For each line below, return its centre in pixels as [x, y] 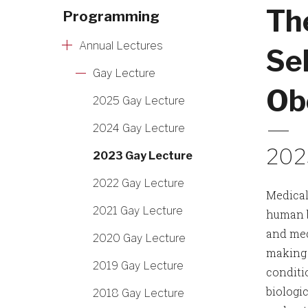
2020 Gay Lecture [139, 238]
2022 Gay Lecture [139, 183]
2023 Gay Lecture [143, 156]
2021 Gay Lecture [138, 211]
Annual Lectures [121, 46]
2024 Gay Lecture [139, 128]
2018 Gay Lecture [139, 293]
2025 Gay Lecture [139, 101]
